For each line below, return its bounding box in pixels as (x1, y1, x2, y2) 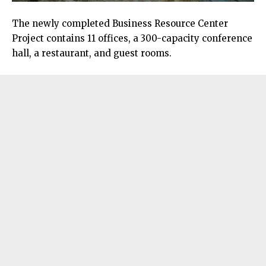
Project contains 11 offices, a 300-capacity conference (12, 32, 252, 44)
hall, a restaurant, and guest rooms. (12, 47, 172, 59)
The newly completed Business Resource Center (12, 17, 228, 29)
